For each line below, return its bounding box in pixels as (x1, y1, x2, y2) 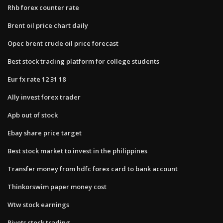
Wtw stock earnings (7, 200, 69, 209)
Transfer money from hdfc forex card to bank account (7, 164, 178, 173)
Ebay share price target (7, 128, 82, 137)
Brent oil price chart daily (7, 20, 88, 30)
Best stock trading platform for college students (7, 56, 159, 66)
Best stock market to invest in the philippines (7, 146, 147, 155)
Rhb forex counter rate (7, 2, 79, 12)
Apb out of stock (7, 110, 58, 119)
